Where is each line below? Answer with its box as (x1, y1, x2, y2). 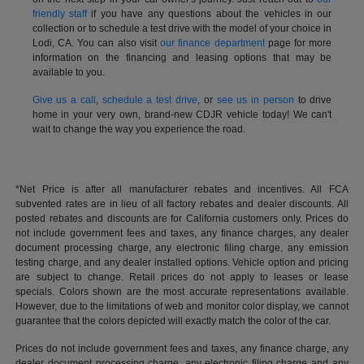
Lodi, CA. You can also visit (32, 37, 161, 50)
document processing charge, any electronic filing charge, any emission (15, 242, 349, 254)
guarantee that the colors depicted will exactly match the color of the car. (15, 315, 331, 327)
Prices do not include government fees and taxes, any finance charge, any (15, 343, 349, 355)
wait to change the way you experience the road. (32, 123, 245, 136)
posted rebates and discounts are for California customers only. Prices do (15, 213, 349, 225)
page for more (264, 37, 332, 50)
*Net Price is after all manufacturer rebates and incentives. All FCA (15, 184, 349, 196)
